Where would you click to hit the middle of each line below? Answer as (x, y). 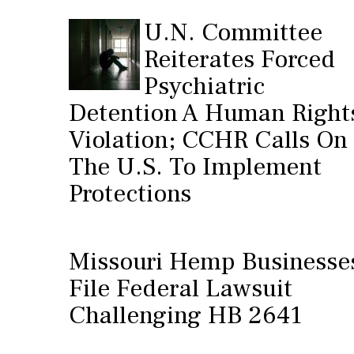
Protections (130, 194)
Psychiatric (204, 86)
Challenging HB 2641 (185, 315)
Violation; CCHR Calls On (208, 140)
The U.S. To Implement (195, 167)
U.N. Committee (233, 32)
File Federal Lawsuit (181, 288)
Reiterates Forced (239, 59)
